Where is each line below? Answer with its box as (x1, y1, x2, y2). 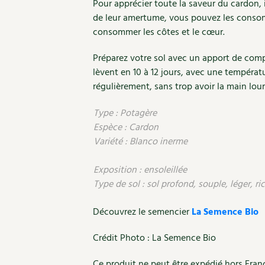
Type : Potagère (93, 105, 157, 121)
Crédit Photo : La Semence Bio (93, 230, 216, 246)
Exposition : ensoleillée (93, 162, 187, 178)
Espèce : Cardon (93, 119, 159, 135)
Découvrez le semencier (93, 204, 192, 220)
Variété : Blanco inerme (93, 134, 188, 150)
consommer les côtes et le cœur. (93, 24, 225, 40)
